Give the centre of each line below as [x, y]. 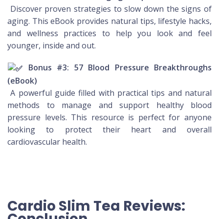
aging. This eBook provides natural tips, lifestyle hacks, [109, 21]
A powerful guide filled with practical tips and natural [109, 93]
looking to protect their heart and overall [109, 129]
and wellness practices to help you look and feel [109, 33]
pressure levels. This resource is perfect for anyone [109, 117]
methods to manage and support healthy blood [109, 105]
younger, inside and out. [52, 46]
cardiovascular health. [47, 142]
